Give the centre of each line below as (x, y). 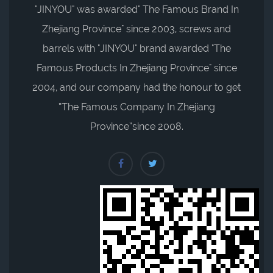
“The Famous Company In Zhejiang (136, 107)
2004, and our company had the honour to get (136, 87)
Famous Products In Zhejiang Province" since (136, 68)
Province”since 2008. (136, 126)
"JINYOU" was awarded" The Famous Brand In (136, 9)
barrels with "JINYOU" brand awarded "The (136, 48)
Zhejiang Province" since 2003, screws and (136, 29)
